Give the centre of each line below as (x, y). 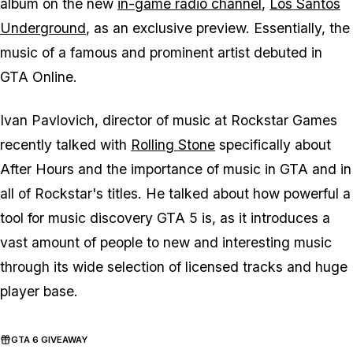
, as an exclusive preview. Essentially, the (218, 28)
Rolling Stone (173, 145)
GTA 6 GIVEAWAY (49, 340)
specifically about (273, 145)
